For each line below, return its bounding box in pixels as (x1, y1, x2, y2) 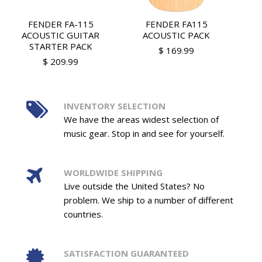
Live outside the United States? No (63, 180, 205, 192)
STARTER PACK (29, 40, 92, 52)
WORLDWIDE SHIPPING (63, 166, 163, 178)
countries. (63, 208, 103, 220)
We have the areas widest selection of (63, 113, 219, 125)
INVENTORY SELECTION (63, 99, 166, 112)
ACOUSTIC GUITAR (22, 29, 100, 41)
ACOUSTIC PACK (143, 29, 211, 41)
